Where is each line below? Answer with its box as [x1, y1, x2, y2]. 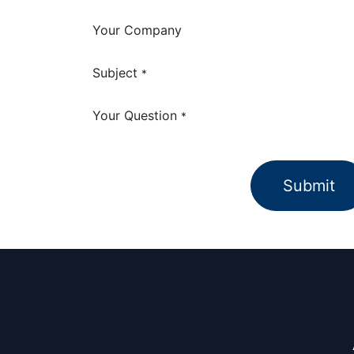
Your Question [92, 107, 177, 123]
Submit [283, 176, 335, 195]
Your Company [92, 22, 182, 38]
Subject [92, 65, 137, 81]
